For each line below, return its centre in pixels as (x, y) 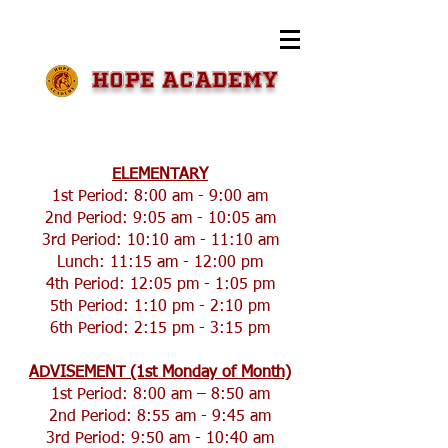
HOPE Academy (184, 79)
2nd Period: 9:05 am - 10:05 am (160, 219)
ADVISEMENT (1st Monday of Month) (160, 373)
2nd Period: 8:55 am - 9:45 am (160, 417)
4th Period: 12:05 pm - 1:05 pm (160, 285)
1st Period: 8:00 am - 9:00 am (160, 197)
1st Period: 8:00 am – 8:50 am (160, 395)
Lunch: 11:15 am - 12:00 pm (160, 263)
